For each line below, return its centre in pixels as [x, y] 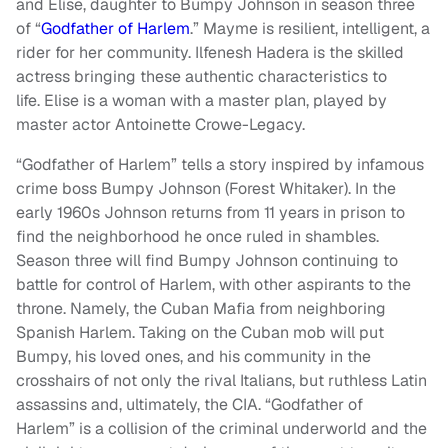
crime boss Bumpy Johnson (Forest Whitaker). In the [206, 188]
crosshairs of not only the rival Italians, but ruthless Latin [221, 380]
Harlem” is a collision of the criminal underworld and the [221, 428]
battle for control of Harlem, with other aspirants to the [213, 284]
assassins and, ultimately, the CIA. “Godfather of [189, 404]
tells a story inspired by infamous [302, 164]
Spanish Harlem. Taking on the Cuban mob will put [200, 332]
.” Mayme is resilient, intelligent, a [310, 28]
